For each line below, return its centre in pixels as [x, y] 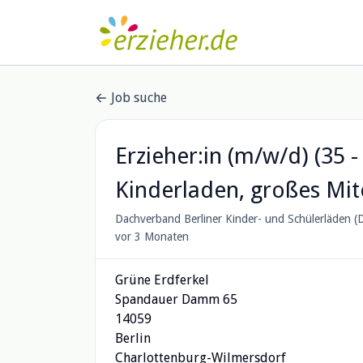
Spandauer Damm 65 [176, 299]
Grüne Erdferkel [162, 280]
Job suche [139, 98]
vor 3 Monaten [152, 237]
